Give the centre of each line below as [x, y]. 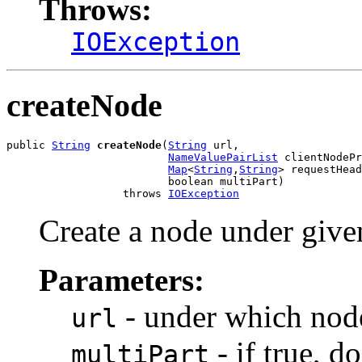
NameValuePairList [223, 158]
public [29, 145]
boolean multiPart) [145, 182]
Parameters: [122, 280]
